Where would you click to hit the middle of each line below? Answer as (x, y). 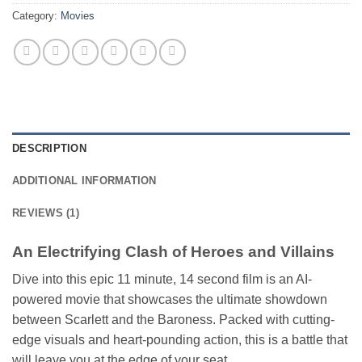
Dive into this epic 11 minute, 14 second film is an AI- (162, 280)
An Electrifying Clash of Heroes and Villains (173, 251)
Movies (78, 15)
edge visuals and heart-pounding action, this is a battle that (180, 340)
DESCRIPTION (49, 148)
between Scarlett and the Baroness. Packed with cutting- (173, 320)
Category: (36, 15)
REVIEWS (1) (46, 213)
